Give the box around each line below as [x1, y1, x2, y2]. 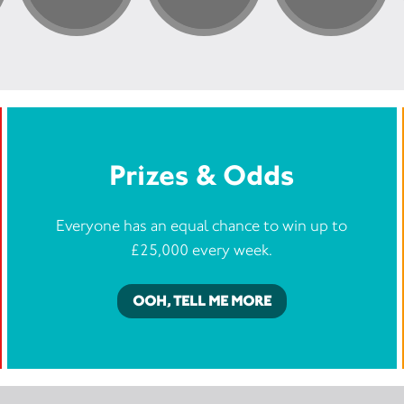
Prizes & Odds [108, 157, 295, 192]
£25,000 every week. [131, 239, 273, 260]
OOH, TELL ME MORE [132, 291, 271, 309]
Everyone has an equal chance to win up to [56, 215, 348, 235]
